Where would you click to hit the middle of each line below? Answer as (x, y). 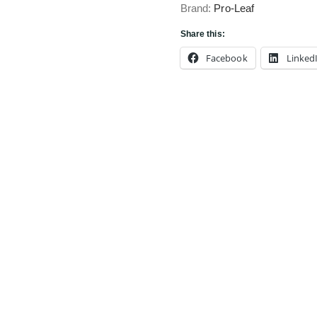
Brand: (197, 8)
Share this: (202, 34)
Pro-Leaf (234, 8)
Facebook (226, 58)
